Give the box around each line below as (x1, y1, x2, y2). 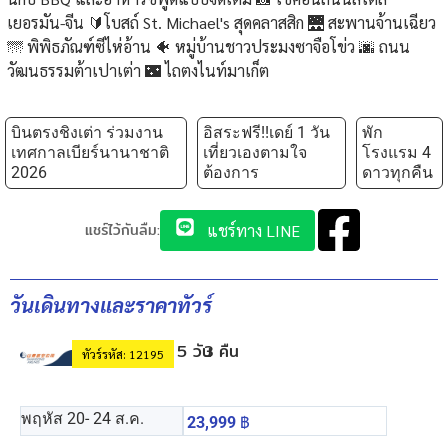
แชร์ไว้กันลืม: (85, 218, 160, 241)
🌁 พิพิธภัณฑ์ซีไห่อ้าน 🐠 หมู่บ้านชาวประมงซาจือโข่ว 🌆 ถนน (7, 35, 410, 57)
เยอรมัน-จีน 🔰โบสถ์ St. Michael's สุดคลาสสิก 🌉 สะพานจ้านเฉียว (7, 11, 436, 33)
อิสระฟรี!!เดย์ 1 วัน (203, 122, 330, 142)
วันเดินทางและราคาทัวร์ (10, 291, 212, 318)
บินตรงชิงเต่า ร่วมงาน (11, 122, 163, 142)
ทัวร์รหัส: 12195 (82, 345, 164, 362)
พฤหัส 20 (21, 408, 85, 428)
